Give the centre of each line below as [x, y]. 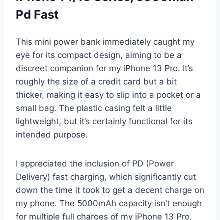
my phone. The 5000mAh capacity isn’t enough [109, 203]
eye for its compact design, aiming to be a [99, 55]
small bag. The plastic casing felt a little [94, 108]
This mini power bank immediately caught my [105, 41]
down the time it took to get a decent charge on [110, 190]
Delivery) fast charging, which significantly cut [106, 177]
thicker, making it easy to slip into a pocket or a [108, 95]
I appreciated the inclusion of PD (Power [95, 163]
